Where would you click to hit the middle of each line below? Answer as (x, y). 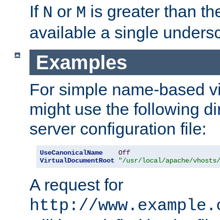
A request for (76, 185)
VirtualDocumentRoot (77, 161)
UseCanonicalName (71, 153)
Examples (81, 62)
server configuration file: (118, 129)
